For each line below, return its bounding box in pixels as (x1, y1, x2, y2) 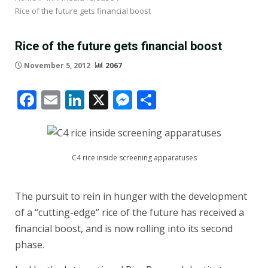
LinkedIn (84, 87, 162, 113)
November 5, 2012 (22, 60, 92, 71)
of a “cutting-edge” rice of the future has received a (15, 206, 244, 220)
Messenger (132, 87, 230, 113)
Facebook (36, 87, 121, 113)
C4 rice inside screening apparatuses (71, 153, 197, 163)
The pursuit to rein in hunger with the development (15, 190, 247, 203)
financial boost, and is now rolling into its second (15, 222, 233, 236)
